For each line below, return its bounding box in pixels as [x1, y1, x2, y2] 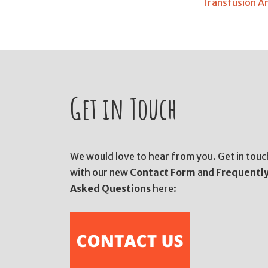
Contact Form [130, 166, 197, 179]
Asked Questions [70, 182, 151, 195]
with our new [70, 166, 130, 179]
